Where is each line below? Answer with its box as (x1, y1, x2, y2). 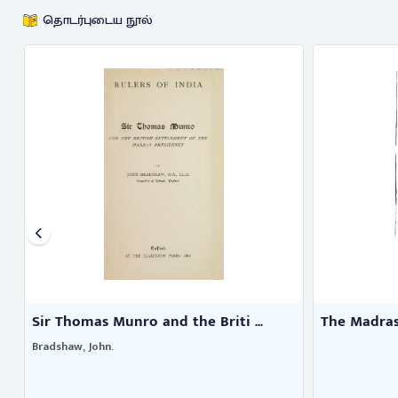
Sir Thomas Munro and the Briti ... (31, 308, 263, 334)
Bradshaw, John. (31, 337, 114, 357)
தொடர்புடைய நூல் (42, 9, 153, 31)
